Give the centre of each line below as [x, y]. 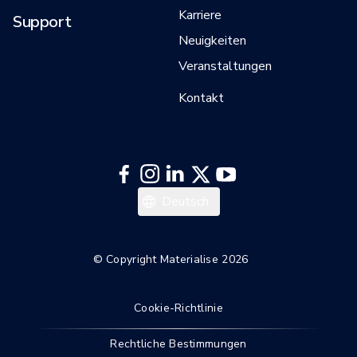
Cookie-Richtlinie [178, 308]
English [178, 253]
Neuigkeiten [212, 41]
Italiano [179, 195]
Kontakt [201, 98]
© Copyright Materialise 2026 [171, 259]
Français [180, 224]
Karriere [200, 15]
